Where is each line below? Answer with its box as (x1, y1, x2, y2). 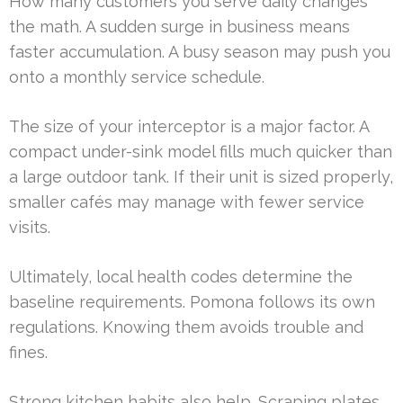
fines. (9, 343, 48, 363)
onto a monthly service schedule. (9, 67, 264, 87)
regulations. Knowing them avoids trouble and (9, 318, 363, 337)
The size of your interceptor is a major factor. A (9, 117, 369, 137)
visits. (9, 218, 50, 237)
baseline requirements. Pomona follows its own (9, 292, 375, 312)
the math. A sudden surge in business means (9, 17, 350, 37)
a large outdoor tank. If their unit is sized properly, (9, 167, 393, 187)
